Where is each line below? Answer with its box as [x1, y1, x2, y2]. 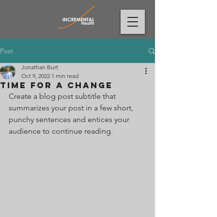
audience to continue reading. [9, 126, 113, 136]
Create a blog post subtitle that [9, 92, 118, 101]
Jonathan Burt [21, 63, 58, 71]
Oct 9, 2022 [21, 72, 50, 79]
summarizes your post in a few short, [9, 103, 135, 112]
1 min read [51, 72, 78, 79]
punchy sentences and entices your [9, 115, 131, 124]
